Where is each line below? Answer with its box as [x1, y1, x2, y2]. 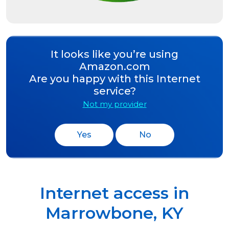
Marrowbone [45, 203, 153, 223]
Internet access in [40, 183, 189, 203]
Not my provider [82, 99, 147, 109]
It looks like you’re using [51, 48, 178, 61]
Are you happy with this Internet [29, 73, 200, 85]
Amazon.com [79, 60, 150, 73]
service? [93, 85, 136, 98]
